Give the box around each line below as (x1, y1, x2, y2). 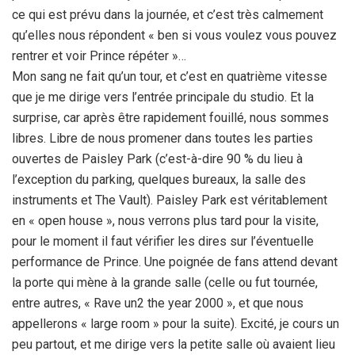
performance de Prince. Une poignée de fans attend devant (12, 254, 338, 269)
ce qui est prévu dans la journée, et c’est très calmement (12, 6, 323, 22)
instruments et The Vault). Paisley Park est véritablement (12, 192, 327, 208)
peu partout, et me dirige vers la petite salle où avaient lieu (12, 336, 335, 352)
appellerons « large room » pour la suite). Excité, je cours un (12, 315, 339, 331)
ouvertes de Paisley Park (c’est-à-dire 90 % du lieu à (12, 151, 303, 166)
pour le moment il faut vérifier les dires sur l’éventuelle (12, 233, 314, 249)
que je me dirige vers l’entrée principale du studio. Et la (12, 89, 314, 105)
